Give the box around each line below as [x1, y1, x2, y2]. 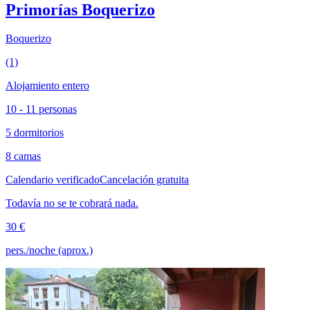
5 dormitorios [6, 127, 64, 139]
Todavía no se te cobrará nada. [6, 197, 138, 210]
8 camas [6, 150, 41, 163]
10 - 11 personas [6, 103, 77, 116]
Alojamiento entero [6, 80, 89, 92]
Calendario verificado [6, 174, 100, 186]
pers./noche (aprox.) [6, 244, 93, 257]
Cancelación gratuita [100, 174, 189, 186]
